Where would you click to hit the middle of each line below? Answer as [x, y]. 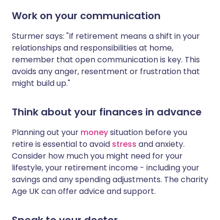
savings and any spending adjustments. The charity [110, 180]
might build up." [41, 83]
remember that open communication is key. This [106, 60]
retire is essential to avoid [62, 144]
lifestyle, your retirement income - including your [106, 168]
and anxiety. [161, 144]
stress [124, 144]
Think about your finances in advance [107, 112]
